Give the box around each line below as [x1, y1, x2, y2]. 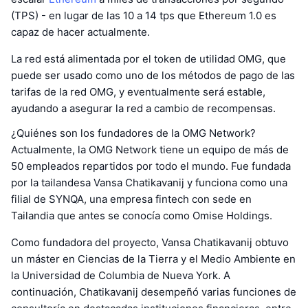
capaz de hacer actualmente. [11, 25, 150, 38]
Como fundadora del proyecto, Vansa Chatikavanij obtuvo [11, 235, 289, 249]
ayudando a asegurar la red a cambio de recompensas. [11, 101, 276, 115]
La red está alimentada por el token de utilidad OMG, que [11, 52, 286, 65]
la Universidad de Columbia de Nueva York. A [11, 268, 230, 282]
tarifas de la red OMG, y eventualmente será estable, [11, 85, 265, 98]
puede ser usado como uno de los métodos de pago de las [11, 68, 295, 82]
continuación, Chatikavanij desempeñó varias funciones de [11, 285, 296, 298]
